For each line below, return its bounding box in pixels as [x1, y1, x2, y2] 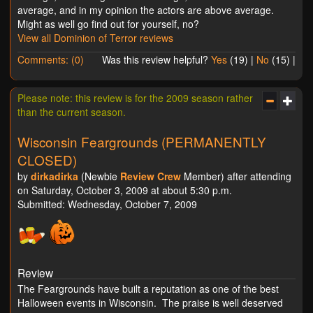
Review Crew [120, 168, 181, 183]
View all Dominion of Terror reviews [17, 30, 173, 45]
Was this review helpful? [102, 52, 211, 66]
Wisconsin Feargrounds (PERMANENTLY [17, 131, 266, 151]
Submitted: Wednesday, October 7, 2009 [17, 196, 197, 211]
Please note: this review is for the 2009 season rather [17, 90, 253, 105]
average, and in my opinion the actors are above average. [17, 2, 277, 17]
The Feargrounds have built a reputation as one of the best [17, 281, 279, 296]
